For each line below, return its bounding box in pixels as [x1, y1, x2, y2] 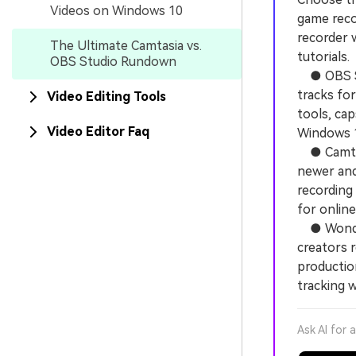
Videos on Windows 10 [50, 3, 183, 18]
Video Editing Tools [47, 89, 166, 104]
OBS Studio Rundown [50, 54, 176, 69]
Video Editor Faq [47, 124, 149, 139]
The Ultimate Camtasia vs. [50, 38, 202, 53]
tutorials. [296, 49, 350, 64]
